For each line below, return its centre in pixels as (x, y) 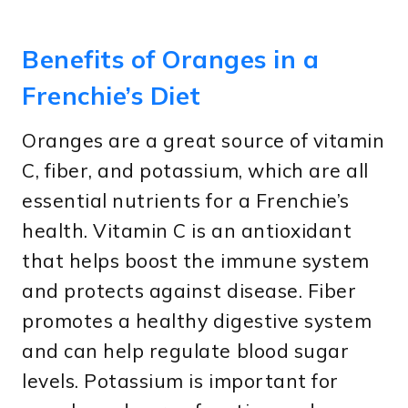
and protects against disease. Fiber (189, 291)
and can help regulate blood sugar (186, 351)
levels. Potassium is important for (180, 381)
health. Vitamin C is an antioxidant (187, 231)
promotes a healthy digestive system (197, 321)
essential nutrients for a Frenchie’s (186, 201)
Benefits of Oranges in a (171, 59)
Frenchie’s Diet (112, 95)
